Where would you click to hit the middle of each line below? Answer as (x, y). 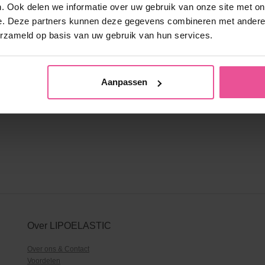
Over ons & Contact (58, 249)
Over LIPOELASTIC (69, 226)
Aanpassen (124, 82)
